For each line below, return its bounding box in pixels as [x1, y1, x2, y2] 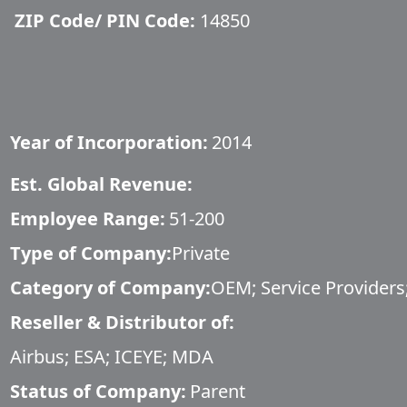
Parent [190, 379, 245, 403]
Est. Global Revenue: [10, 172, 193, 196]
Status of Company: [10, 379, 186, 403]
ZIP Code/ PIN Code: [15, 8, 195, 33]
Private [172, 241, 230, 265]
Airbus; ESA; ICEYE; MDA [10, 344, 213, 369]
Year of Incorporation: [10, 130, 208, 154]
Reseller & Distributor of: [10, 310, 234, 334]
